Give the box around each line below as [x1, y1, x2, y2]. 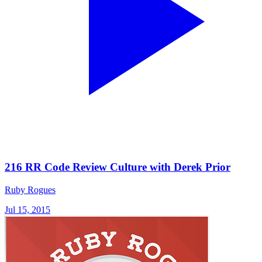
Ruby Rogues [5, 185, 56, 195]
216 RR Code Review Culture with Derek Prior [5, 161, 230, 174]
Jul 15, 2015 [5, 205, 50, 215]
